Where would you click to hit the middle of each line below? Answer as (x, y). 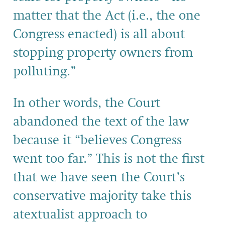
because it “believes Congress (97, 140)
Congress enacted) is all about (99, 34)
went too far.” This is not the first (109, 159)
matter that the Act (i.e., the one (107, 16)
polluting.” (44, 72)
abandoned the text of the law (101, 122)
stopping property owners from (103, 53)
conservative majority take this (102, 196)
